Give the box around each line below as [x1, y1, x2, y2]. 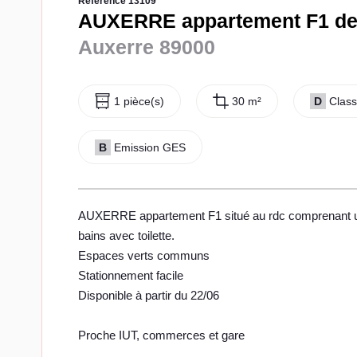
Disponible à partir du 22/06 [78, 288, 219, 302]
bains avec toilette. [78, 228, 175, 242]
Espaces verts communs [78, 248, 210, 262]
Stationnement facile [78, 268, 183, 282]
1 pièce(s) [114, 95, 164, 108]
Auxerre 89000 [78, 36, 215, 58]
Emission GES [114, 140, 186, 154]
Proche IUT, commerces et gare [78, 328, 245, 342]
